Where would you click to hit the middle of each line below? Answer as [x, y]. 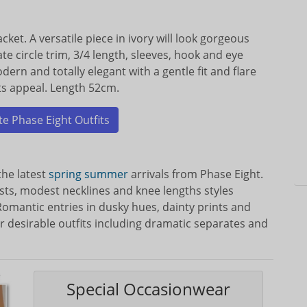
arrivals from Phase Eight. [196, 174]
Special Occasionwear [148, 289]
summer [106, 174]
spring [65, 174]
